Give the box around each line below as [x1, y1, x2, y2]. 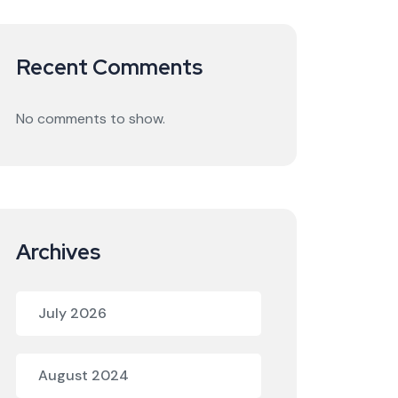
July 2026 [38, 304, 107, 322]
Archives [16, 238, 100, 266]
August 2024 [38, 366, 129, 385]
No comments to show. [16, 109, 165, 128]
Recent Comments [16, 53, 203, 81]
